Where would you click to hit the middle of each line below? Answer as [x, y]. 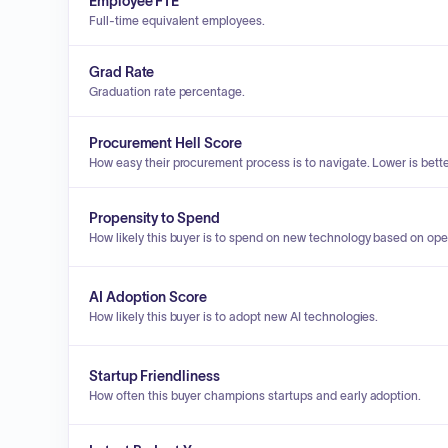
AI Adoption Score [148, 297]
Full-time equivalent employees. [177, 20]
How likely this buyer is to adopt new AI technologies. [234, 316]
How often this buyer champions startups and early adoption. [255, 395]
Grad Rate [122, 72]
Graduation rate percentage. [167, 91]
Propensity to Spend [154, 218]
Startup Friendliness [154, 376]
